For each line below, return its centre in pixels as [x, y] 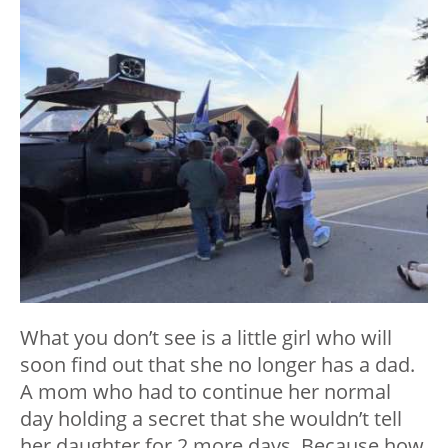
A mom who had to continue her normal [205, 392]
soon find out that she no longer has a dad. [217, 365]
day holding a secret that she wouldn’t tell [211, 419]
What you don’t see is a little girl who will [206, 338]
